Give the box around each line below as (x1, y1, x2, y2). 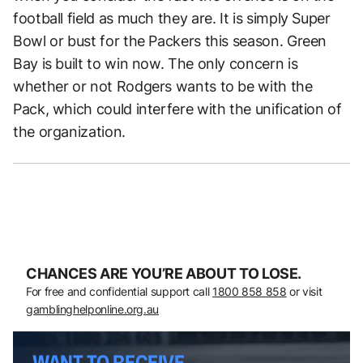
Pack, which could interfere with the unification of (13, 100, 342, 118)
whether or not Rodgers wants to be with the (13, 78, 313, 96)
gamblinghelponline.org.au (26, 302, 159, 317)
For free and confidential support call (26, 284, 212, 299)
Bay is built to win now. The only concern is (13, 55, 298, 73)
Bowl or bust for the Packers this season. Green (13, 32, 327, 50)
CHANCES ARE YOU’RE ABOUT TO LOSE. (26, 265, 302, 283)
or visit (286, 284, 322, 299)
